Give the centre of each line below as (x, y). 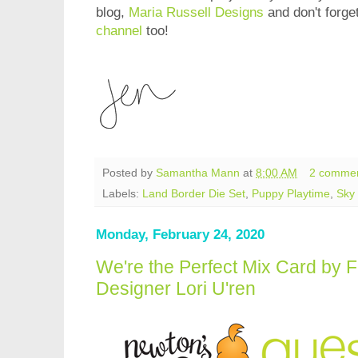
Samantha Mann (198, 173)
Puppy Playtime (291, 194)
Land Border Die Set (194, 194)
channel (119, 30)
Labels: (122, 194)
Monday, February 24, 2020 (180, 235)
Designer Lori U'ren (176, 288)
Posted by (129, 173)
